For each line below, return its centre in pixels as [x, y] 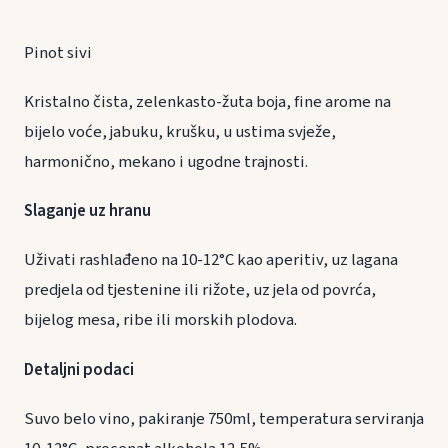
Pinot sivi [58, 52]
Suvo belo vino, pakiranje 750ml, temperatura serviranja [224, 418]
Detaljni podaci [79, 369]
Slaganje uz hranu [113, 211]
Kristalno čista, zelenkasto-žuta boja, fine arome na [207, 102]
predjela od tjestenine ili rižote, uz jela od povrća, [200, 290]
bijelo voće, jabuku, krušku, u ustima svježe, [180, 132]
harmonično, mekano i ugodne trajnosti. [166, 162]
